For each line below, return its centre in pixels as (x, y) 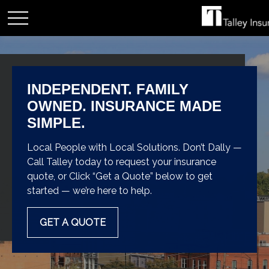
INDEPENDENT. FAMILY (108, 89)
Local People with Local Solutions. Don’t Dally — (134, 147)
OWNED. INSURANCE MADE (124, 106)
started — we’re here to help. (89, 191)
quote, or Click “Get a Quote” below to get (120, 176)
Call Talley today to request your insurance (122, 162)
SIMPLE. (56, 123)
